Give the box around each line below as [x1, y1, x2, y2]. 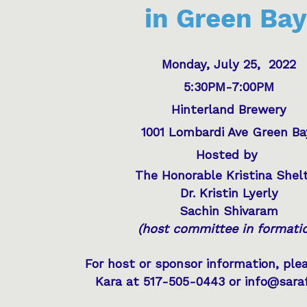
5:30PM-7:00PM [184, 79, 275, 94]
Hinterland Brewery [171, 102, 287, 116]
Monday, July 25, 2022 [162, 57, 297, 71]
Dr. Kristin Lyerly [180, 186, 278, 200]
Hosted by [196, 147, 262, 162]
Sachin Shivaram [180, 204, 279, 218]
